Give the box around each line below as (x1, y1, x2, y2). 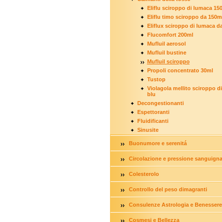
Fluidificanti (137, 118, 168, 124)
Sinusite (137, 127, 159, 133)
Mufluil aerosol (147, 41, 186, 47)
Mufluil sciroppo (147, 58, 190, 64)
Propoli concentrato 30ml (147, 67, 213, 73)
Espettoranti (137, 109, 169, 115)
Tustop (147, 76, 166, 82)
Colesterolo (128, 171, 159, 177)
